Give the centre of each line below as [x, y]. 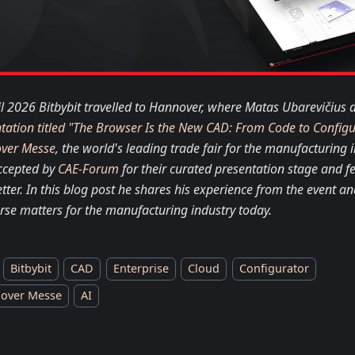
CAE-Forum [88, 168]
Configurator [274, 269]
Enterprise [141, 269]
